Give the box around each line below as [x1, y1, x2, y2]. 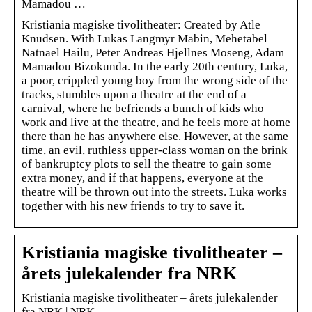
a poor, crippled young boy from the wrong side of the [22, 73, 288, 87]
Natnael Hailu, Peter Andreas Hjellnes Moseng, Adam [22, 45, 284, 59]
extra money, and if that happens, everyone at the [22, 171, 263, 185]
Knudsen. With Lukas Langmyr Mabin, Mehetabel [22, 31, 267, 45]
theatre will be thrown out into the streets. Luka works [22, 185, 287, 198]
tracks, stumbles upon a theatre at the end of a [22, 87, 247, 101]
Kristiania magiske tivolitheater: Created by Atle [22, 17, 260, 31]
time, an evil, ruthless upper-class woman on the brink [22, 143, 288, 157]
